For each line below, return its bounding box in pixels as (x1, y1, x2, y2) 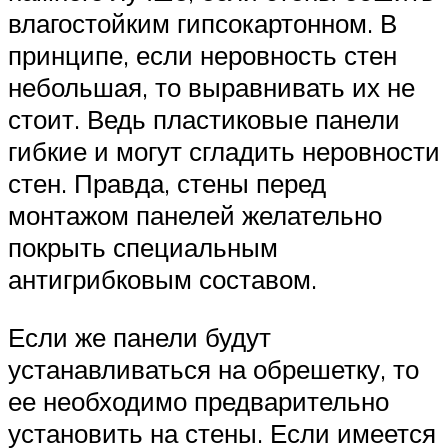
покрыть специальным (8, 231, 278, 264)
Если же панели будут (8, 320, 271, 353)
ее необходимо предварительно (8, 384, 389, 417)
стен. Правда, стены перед (8, 167, 326, 200)
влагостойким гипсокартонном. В (8, 7, 397, 40)
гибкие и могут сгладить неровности (8, 135, 440, 168)
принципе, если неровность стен (8, 39, 397, 72)
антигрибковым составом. (8, 263, 317, 296)
